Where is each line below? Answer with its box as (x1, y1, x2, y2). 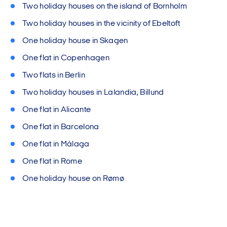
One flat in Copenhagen (22, 54, 110, 62)
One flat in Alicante (22, 106, 91, 114)
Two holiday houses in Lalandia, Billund (22, 89, 164, 97)
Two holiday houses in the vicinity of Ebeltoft (22, 20, 180, 28)
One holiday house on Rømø (22, 175, 124, 183)
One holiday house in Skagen (22, 37, 128, 45)
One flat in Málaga (22, 140, 90, 148)
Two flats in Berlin (22, 71, 86, 80)
